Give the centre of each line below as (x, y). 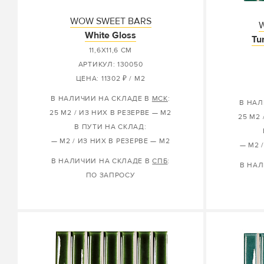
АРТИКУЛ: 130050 (110, 65)
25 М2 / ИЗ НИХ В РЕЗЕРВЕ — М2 (110, 113)
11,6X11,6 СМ (110, 50)
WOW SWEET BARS (110, 21)
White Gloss (110, 35)
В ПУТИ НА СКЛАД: (110, 127)
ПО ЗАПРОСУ (110, 175)
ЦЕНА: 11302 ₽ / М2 (110, 79)
